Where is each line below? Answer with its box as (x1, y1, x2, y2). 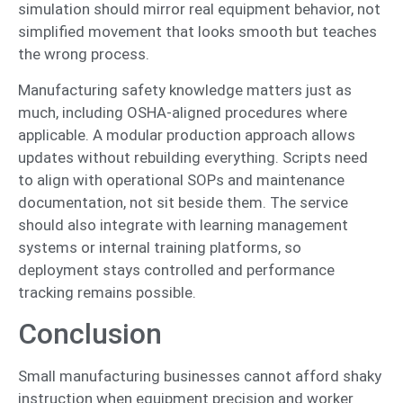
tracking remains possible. (18, 282, 196, 301)
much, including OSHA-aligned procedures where (18, 103, 347, 121)
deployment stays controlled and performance (18, 260, 335, 279)
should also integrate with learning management (18, 215, 348, 234)
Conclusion (18, 317, 162, 352)
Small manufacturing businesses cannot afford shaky (18, 367, 381, 386)
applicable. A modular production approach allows (18, 125, 355, 144)
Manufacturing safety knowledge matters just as (18, 80, 352, 99)
